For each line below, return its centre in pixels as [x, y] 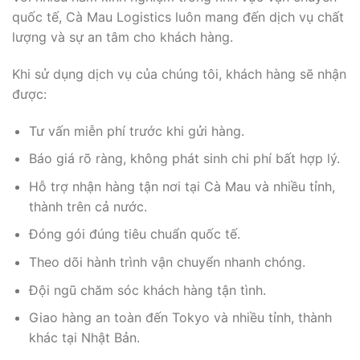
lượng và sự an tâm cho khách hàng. [123, 37]
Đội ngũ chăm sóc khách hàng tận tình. [147, 290]
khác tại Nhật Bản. [84, 338]
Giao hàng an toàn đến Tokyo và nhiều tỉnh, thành [180, 318]
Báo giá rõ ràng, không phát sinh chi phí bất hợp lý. [184, 159]
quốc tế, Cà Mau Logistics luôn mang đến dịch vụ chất [178, 17]
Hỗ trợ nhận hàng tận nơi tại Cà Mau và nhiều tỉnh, [182, 186]
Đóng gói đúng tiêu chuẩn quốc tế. [134, 234]
